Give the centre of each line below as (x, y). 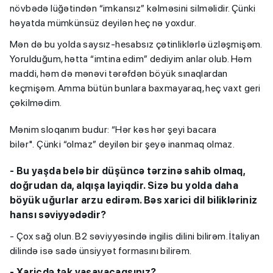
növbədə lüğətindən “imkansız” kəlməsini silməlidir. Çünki (133, 9)
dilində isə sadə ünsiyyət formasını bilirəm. (101, 251)
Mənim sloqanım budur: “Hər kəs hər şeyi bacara (113, 130)
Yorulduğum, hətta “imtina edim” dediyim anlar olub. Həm (131, 59)
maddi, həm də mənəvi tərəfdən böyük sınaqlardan (119, 74)
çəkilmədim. (36, 103)
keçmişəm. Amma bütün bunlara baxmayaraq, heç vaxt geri (135, 88)
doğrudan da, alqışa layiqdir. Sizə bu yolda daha (124, 186)
